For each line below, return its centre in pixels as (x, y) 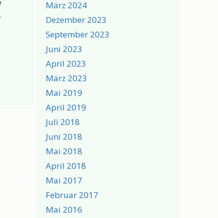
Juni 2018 (64, 136)
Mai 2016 (64, 209)
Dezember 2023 (76, 20)
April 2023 (66, 64)
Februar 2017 (72, 195)
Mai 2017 (64, 180)
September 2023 (77, 34)
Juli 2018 (63, 122)
